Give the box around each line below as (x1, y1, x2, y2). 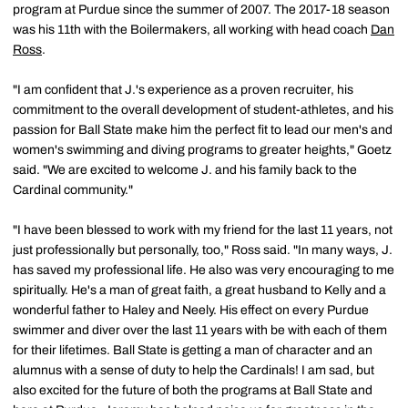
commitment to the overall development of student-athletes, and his (13, 103, 393, 117)
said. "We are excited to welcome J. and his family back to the (13, 163, 357, 177)
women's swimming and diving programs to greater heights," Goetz (13, 143, 392, 157)
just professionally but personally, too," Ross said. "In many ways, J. (13, 243, 393, 257)
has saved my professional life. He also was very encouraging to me (13, 263, 394, 277)
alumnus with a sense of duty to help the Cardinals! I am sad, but (13, 363, 374, 377)
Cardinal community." (13, 183, 133, 197)
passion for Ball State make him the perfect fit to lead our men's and (13, 123, 393, 137)
